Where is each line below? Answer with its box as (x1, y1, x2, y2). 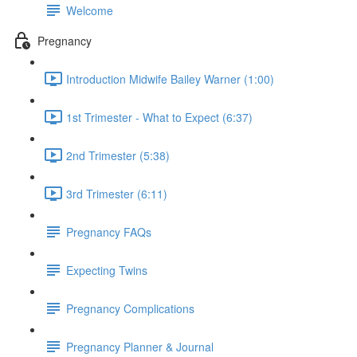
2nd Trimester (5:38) (66, 147, 170, 163)
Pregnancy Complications (66, 300, 194, 316)
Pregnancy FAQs (66, 223, 151, 240)
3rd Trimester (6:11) (66, 185, 167, 202)
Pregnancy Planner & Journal (66, 338, 214, 355)
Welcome (66, 2, 113, 18)
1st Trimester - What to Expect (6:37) (66, 108, 253, 125)
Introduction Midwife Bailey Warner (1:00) (66, 70, 274, 87)
